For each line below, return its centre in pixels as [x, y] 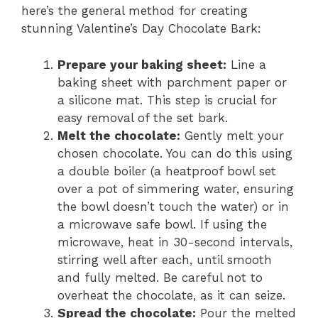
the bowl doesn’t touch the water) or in [173, 206]
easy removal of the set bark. [143, 117]
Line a [246, 64]
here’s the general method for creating [135, 11]
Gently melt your [232, 135]
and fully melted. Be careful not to [160, 277]
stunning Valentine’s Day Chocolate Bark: [141, 28]
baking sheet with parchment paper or [172, 82]
